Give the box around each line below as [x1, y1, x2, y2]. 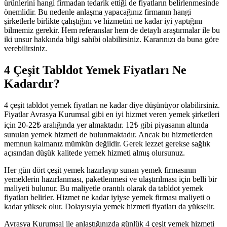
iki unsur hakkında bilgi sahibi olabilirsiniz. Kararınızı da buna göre [4, 35, 219, 44]
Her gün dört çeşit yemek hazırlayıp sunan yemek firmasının [4, 166, 196, 174]
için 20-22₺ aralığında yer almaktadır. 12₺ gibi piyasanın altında [4, 121, 208, 129]
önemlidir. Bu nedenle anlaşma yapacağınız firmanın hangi [4, 8, 191, 17]
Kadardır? [4, 77, 60, 91]
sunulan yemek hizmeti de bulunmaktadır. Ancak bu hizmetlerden [4, 130, 213, 139]
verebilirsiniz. [4, 44, 47, 53]
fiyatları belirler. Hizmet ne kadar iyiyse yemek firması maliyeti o [4, 193, 210, 202]
